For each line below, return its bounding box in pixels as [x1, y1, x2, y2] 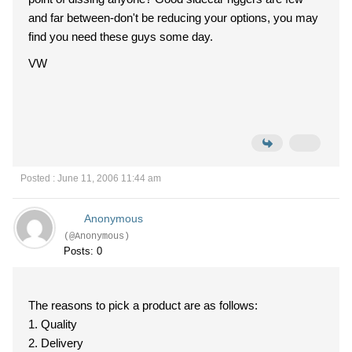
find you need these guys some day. [28, 30, 213, 43]
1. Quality [41, 317, 77, 331]
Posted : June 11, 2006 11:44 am [20, 173, 161, 184]
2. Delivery [28, 336, 83, 350]
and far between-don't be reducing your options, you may [28, 11, 318, 24]
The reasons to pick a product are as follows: [28, 299, 258, 312]
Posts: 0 [64, 245, 102, 257]
